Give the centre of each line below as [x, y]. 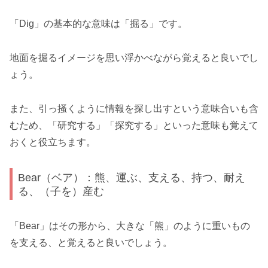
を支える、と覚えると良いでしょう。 [91, 242]
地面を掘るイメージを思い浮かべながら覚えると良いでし [134, 58]
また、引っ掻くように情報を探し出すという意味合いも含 [134, 109]
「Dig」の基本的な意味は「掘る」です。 [98, 24]
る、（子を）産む [61, 191]
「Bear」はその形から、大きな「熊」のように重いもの [130, 226]
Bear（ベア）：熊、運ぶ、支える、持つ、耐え [132, 177]
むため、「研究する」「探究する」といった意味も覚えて [134, 126]
